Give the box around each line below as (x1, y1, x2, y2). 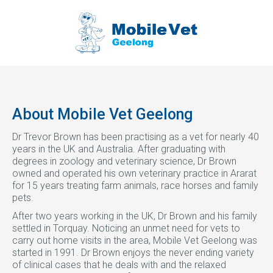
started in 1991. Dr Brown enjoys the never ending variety (12, 247, 254, 258)
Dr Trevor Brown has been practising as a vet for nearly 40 (12, 131, 259, 143)
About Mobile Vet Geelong (12, 105, 193, 123)
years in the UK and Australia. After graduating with (12, 143, 225, 155)
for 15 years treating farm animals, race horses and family (12, 180, 258, 191)
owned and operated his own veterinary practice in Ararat (12, 168, 257, 179)
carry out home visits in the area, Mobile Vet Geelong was (12, 235, 257, 246)
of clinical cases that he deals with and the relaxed (12, 259, 226, 271)
